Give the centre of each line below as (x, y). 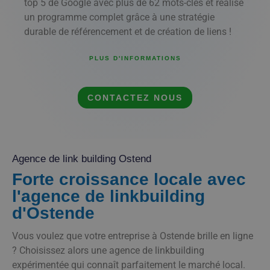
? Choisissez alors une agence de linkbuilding (108, 250)
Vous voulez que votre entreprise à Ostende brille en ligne (133, 236)
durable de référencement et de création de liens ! (128, 32)
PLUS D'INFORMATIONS (135, 58)
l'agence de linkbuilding (108, 196)
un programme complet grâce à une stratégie (119, 17)
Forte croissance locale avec (129, 179)
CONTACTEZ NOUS (135, 97)
